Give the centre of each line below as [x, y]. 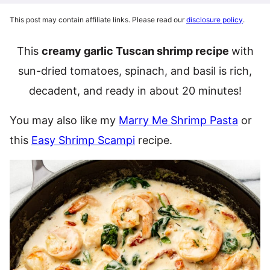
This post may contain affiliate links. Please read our [98, 20]
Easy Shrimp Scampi [83, 140]
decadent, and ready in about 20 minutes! [135, 91]
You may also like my [64, 120]
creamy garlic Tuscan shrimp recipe [136, 51]
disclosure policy [215, 20]
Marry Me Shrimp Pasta [178, 120]
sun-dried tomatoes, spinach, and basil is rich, [135, 71]
